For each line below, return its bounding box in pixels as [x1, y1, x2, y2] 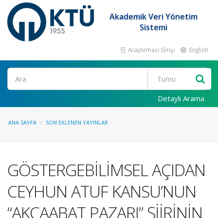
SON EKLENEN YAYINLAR [46, 119, 108, 126]
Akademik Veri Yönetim [109, 11, 198, 22]
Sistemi [140, 22, 168, 33]
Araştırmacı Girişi [127, 46, 175, 54]
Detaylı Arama [158, 93, 204, 103]
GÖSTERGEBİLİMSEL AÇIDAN [7, 159, 205, 181]
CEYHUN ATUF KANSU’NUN [7, 180, 196, 202]
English [188, 46, 208, 54]
